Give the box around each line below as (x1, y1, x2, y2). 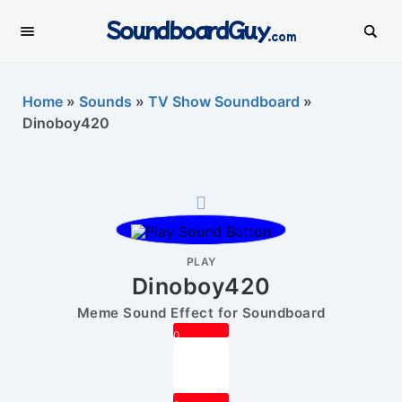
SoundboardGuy (105, 13, 270, 44)
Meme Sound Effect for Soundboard (76, 303, 326, 321)
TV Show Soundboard (148, 92, 300, 110)
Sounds (79, 92, 132, 110)
